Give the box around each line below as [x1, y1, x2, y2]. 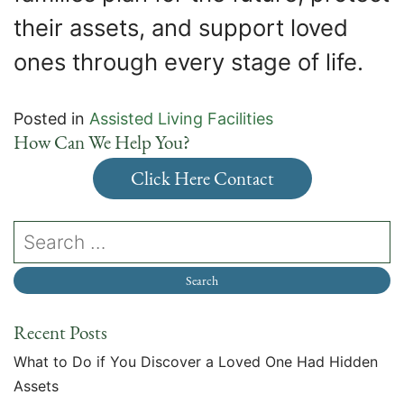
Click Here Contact [130, 166, 274, 191]
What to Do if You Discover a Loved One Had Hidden [14, 352, 378, 371]
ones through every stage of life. [14, 47, 363, 76]
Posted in [14, 108, 89, 128]
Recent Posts [14, 320, 107, 345]
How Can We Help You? [14, 129, 190, 154]
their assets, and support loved [14, 13, 348, 41]
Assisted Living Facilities [89, 108, 273, 128]
